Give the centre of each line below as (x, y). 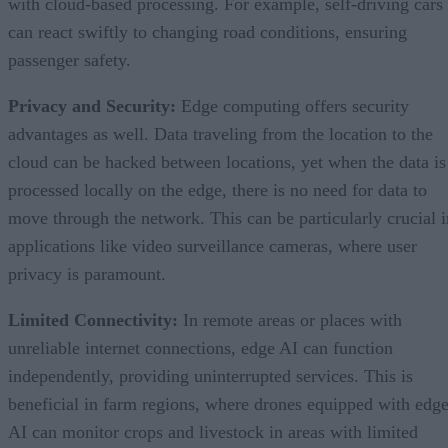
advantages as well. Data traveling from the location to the (220, 133)
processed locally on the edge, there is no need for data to (217, 189)
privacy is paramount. (87, 273)
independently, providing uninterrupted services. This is (210, 375)
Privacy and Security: (92, 105)
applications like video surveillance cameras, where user (212, 245)
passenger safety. (69, 59)
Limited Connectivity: (93, 319)
